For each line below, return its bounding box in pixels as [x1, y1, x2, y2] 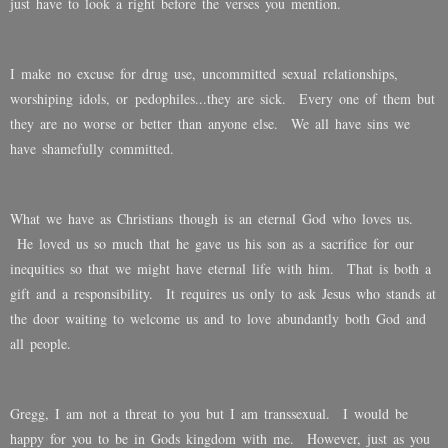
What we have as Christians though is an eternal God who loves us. [10, 209, 413, 229]
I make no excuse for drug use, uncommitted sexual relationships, [10, 64, 398, 84]
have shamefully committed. [10, 139, 187, 159]
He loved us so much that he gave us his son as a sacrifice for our [10, 234, 414, 254]
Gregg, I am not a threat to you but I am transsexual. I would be [10, 404, 408, 424]
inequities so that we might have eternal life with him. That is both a [10, 259, 431, 279]
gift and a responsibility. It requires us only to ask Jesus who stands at [10, 284, 436, 304]
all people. [10, 334, 71, 354]
